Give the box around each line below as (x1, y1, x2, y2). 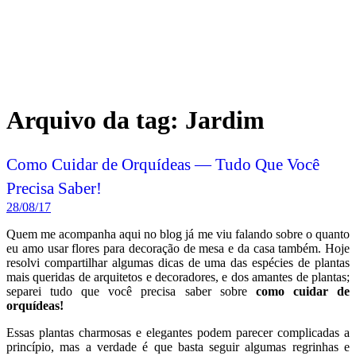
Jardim (185, 224, 265, 253)
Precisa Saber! (6, 296, 102, 316)
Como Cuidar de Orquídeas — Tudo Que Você (6, 273, 319, 292)
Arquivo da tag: (6, 224, 185, 253)
